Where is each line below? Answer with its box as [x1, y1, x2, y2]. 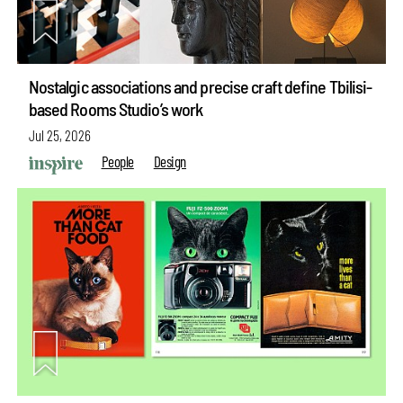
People [101, 151, 134, 170]
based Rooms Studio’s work [28, 98, 203, 121]
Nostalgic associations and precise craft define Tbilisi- [28, 76, 372, 98]
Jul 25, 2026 [28, 125, 91, 144]
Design [153, 151, 187, 170]
